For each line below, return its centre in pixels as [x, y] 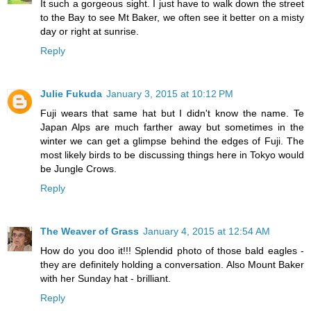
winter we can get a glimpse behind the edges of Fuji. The [172, 141]
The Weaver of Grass [90, 232]
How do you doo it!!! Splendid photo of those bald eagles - [172, 251]
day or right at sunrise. [90, 32]
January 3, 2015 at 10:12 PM [170, 94]
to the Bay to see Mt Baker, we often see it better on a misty [172, 18]
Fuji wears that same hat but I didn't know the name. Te [172, 114]
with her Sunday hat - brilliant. [106, 279]
